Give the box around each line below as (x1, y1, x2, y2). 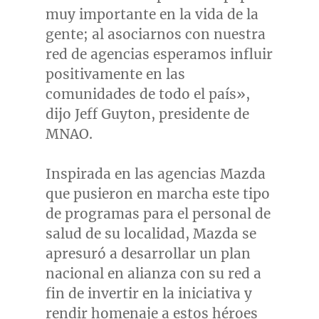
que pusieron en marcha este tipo (45, 185, 270, 203)
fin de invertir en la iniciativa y (45, 285, 252, 303)
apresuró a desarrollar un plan (45, 245, 251, 263)
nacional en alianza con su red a (45, 265, 261, 283)
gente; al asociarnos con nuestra (45, 26, 266, 43)
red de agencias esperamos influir (45, 46, 273, 63)
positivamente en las (45, 66, 185, 83)
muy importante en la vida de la (45, 6, 258, 23)
